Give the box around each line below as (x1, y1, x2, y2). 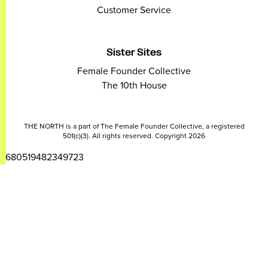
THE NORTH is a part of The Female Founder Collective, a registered (23, 120, 245, 132)
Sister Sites (106, 47, 162, 58)
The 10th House (101, 78, 167, 92)
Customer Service (97, 2, 171, 17)
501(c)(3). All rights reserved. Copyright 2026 (63, 130, 205, 141)
